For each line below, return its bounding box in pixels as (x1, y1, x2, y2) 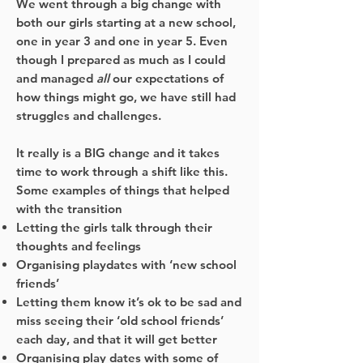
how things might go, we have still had (16, 89, 236, 105)
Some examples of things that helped (16, 182, 229, 198)
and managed (16, 70, 96, 86)
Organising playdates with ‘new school (16, 257, 237, 272)
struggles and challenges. (16, 108, 168, 123)
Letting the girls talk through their (16, 220, 212, 235)
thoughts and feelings (16, 238, 144, 254)
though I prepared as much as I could (16, 52, 225, 67)
